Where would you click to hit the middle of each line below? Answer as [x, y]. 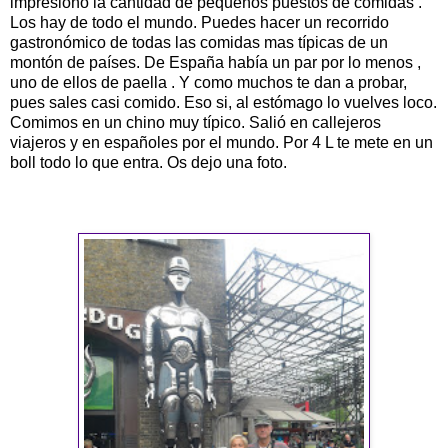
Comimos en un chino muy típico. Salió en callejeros [195, 123]
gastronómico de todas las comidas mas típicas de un [199, 43]
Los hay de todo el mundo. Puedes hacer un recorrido [199, 23]
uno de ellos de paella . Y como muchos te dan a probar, [208, 83]
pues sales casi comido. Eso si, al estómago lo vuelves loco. [223, 103]
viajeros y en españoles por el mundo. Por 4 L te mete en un [221, 143]
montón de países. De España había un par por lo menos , [215, 63]
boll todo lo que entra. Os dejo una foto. [148, 163]
